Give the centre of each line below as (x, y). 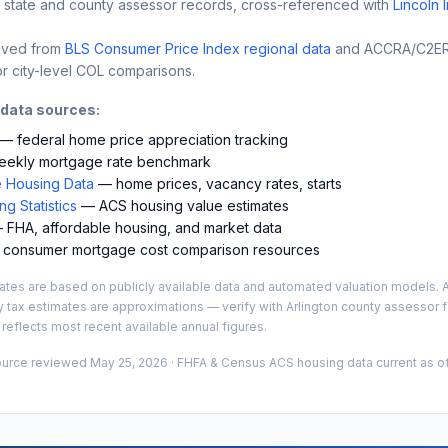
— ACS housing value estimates (183, 205)
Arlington (312, 306)
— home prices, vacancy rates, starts (218, 183)
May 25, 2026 (129, 362)
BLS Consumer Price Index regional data (198, 48)
